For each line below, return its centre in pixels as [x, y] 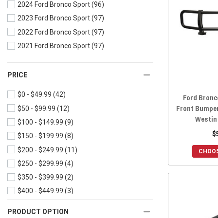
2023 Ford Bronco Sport [54, 18]
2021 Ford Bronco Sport [54, 46]
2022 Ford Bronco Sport [54, 32]
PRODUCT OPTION [38, 211]
